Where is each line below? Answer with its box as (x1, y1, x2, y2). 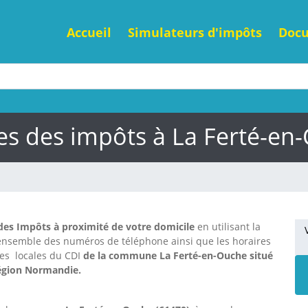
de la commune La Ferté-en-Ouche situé (83, 249, 273, 263)
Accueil (67, 23, 111, 41)
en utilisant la (197, 220, 261, 234)
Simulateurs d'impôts (128, 23, 262, 41)
